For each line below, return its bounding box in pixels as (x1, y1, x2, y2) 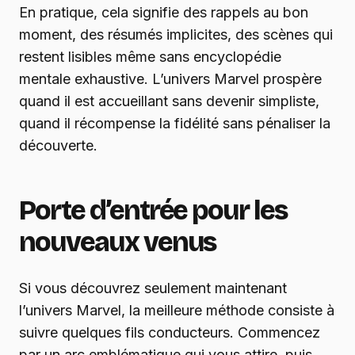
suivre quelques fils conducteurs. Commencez (19, 324, 320, 342)
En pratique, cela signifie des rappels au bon (19, 4, 308, 21)
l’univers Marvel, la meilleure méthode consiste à (19, 302, 334, 319)
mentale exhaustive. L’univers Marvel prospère (19, 71, 322, 88)
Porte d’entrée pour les (19, 194, 288, 227)
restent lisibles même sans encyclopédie (19, 48, 281, 66)
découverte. (19, 137, 97, 155)
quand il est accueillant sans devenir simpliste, (19, 93, 319, 110)
